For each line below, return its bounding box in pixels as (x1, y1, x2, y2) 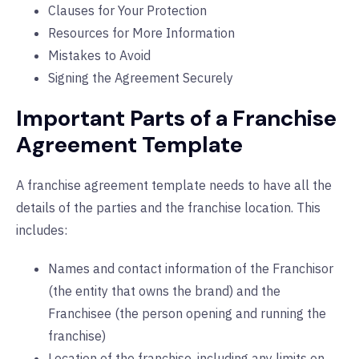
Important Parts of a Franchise (16, 103, 337, 134)
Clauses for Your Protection (48, 2, 207, 19)
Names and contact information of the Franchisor (48, 260, 333, 277)
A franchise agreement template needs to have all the (16, 177, 332, 194)
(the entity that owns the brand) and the (48, 283, 280, 300)
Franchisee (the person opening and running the (48, 305, 326, 322)
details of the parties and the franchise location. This (16, 200, 321, 216)
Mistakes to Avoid (48, 47, 151, 64)
